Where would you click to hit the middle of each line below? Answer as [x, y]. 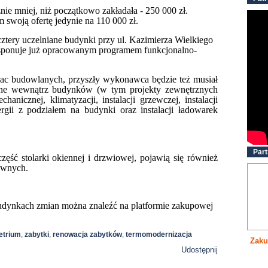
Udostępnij [200, 250]
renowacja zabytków [87, 234]
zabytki [37, 234]
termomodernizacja [159, 234]
